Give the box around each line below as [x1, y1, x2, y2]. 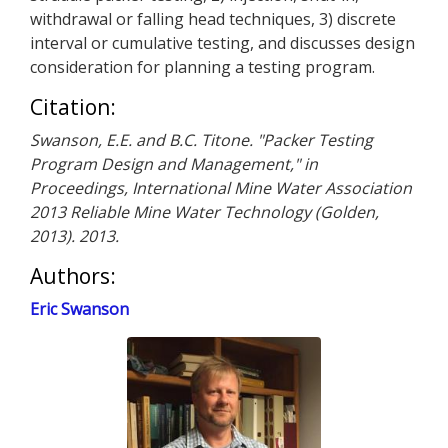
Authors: [30, 262, 116, 290]
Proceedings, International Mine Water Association [30, 177, 412, 199]
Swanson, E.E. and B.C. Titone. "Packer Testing [30, 129, 373, 151]
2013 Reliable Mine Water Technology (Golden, [30, 201, 379, 223]
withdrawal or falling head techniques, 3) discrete [30, 8, 396, 30]
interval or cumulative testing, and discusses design [30, 32, 415, 54]
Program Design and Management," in [30, 153, 318, 175]
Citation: [30, 93, 116, 121]
